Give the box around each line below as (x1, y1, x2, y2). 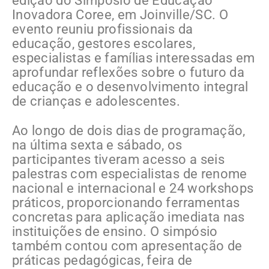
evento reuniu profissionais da (12, 22, 193, 37)
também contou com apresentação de (12, 238, 243, 254)
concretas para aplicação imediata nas (12, 210, 245, 225)
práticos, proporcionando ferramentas (12, 195, 240, 211)
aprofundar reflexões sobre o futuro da (12, 65, 244, 80)
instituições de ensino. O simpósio (12, 224, 218, 240)
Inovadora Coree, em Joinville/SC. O (12, 7, 228, 23)
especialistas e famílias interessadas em (12, 50, 255, 66)
